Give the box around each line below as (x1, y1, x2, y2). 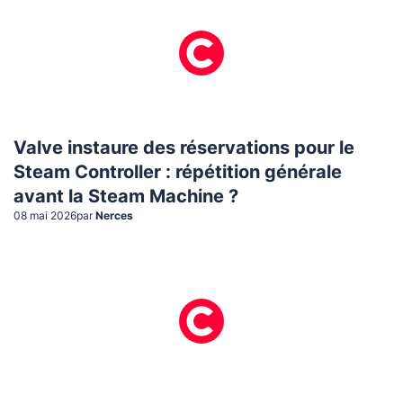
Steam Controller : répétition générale (13, 164, 342, 183)
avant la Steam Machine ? (13, 188, 238, 207)
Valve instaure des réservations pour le (13, 139, 354, 158)
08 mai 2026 (13, 210, 76, 222)
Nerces (95, 210, 133, 222)
